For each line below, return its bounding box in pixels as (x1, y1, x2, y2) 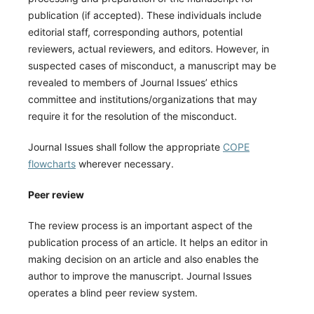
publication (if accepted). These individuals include (27, 8, 261, 21)
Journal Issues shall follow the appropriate (27, 140, 223, 153)
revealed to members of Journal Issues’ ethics (27, 76, 238, 88)
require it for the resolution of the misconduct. (27, 109, 237, 122)
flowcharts (27, 157, 76, 170)
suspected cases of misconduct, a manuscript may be (27, 59, 276, 71)
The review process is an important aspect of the (27, 219, 252, 231)
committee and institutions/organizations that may (27, 93, 257, 105)
